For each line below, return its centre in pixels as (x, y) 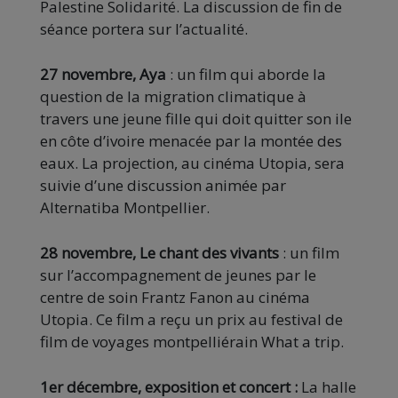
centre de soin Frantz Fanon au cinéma (175, 297)
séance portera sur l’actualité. (144, 28)
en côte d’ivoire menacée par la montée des (191, 140)
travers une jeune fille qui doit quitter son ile (196, 118)
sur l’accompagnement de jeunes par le (178, 275)
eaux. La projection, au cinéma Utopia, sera (192, 163)
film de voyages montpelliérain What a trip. (192, 341)
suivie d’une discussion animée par (163, 185)
